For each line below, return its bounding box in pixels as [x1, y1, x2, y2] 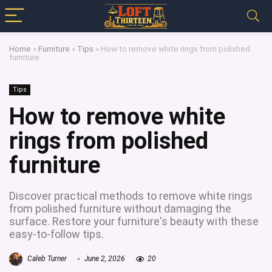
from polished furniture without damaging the [9, 202, 231, 215]
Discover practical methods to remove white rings [9, 189, 253, 202]
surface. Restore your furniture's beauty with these [9, 215, 259, 228]
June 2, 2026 [83, 254, 125, 263]
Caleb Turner [25, 254, 67, 263]
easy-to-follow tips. [9, 228, 104, 240]
